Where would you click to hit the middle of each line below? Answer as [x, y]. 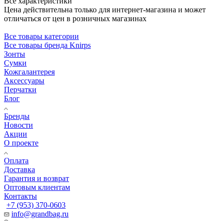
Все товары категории [41, 36]
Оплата [16, 160]
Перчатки [20, 89]
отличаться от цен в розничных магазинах [75, 18]
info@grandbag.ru [40, 214]
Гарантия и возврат [37, 178]
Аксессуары [24, 80]
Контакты [20, 196]
